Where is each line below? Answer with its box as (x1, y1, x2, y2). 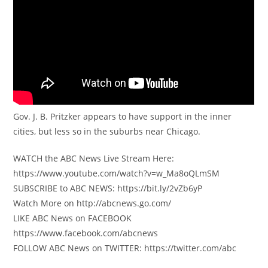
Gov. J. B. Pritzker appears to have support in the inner (13, 111, 232, 123)
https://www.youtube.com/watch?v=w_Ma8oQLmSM (13, 167, 220, 179)
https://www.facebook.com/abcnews (13, 227, 159, 239)
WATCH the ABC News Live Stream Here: (13, 153, 175, 165)
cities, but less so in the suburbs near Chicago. (13, 126, 201, 138)
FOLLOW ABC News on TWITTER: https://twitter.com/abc (13, 242, 237, 254)
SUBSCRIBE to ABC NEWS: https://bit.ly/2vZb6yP (13, 182, 203, 194)
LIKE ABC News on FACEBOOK (13, 212, 132, 224)
